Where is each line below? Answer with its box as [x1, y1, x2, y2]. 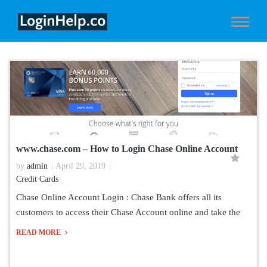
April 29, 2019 [55, 162, 105, 170]
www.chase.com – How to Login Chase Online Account [16, 144, 238, 154]
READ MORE [16, 228, 63, 237]
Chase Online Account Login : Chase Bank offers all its [16, 193, 222, 202]
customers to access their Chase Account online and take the [16, 207, 240, 217]
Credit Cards [16, 175, 58, 184]
